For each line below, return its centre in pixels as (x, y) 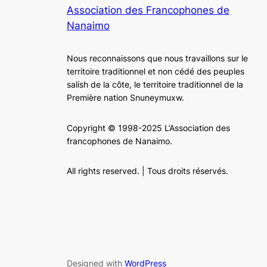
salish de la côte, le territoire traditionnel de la (155, 84)
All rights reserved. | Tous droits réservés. (148, 171)
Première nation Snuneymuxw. (125, 97)
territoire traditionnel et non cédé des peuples (156, 71)
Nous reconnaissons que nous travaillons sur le (157, 58)
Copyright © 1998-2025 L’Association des (148, 128)
